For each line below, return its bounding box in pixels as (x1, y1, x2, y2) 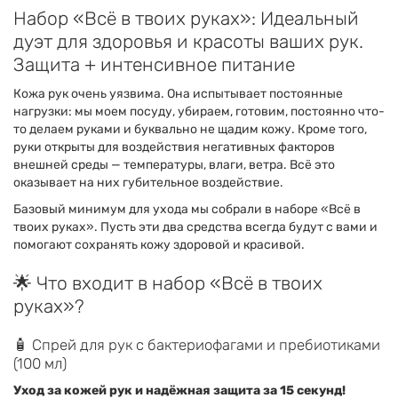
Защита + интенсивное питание (13, 53, 295, 76)
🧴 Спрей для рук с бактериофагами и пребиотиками (13, 336, 380, 354)
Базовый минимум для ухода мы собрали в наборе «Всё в (13, 202, 361, 217)
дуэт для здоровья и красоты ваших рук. (13, 30, 363, 52)
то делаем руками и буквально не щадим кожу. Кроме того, (13, 122, 367, 137)
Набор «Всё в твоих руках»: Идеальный (13, 7, 359, 29)
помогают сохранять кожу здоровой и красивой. (13, 237, 305, 252)
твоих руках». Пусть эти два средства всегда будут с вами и (13, 219, 378, 235)
